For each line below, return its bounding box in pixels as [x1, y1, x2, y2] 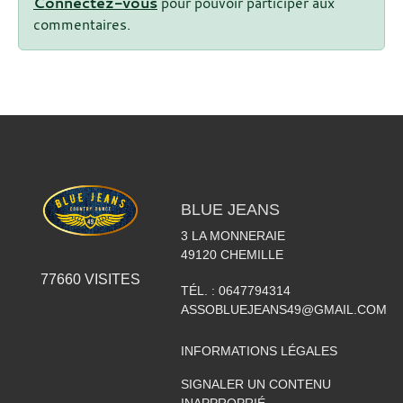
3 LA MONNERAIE [180, 228, 285, 243]
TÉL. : [180, 282, 219, 298]
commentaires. [33, 13, 130, 34]
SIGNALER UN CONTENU [180, 376, 331, 391]
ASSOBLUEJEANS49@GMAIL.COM [180, 301, 387, 317]
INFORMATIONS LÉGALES [180, 343, 337, 358]
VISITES [80, 272, 140, 288]
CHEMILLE [219, 246, 283, 262]
